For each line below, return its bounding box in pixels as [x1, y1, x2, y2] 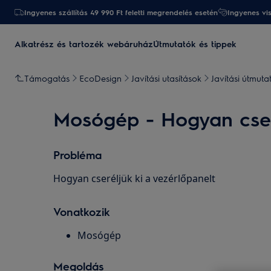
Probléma [53, 148, 102, 162]
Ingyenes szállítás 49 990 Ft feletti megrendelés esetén [24, 7, 218, 17]
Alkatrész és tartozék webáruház [15, 38, 153, 49]
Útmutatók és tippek [153, 38, 237, 49]
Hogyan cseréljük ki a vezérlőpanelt [53, 172, 215, 185]
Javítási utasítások [131, 73, 201, 83]
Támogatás [24, 73, 70, 83]
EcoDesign [79, 73, 122, 83]
